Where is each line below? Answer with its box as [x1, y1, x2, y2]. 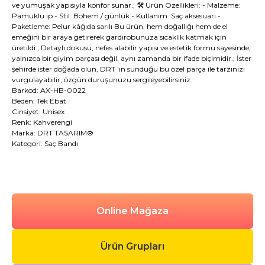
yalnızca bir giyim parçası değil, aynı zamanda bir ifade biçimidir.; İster [12, 54, 251, 63]
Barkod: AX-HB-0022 [12, 86, 86, 95]
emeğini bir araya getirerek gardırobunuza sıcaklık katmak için [12, 33, 227, 42]
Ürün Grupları [101, 240, 164, 252]
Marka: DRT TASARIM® [12, 128, 93, 138]
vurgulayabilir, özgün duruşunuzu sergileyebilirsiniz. [12, 75, 192, 85]
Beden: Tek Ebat [12, 96, 66, 106]
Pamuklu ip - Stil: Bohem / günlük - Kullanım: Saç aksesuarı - [12, 11, 221, 21]
